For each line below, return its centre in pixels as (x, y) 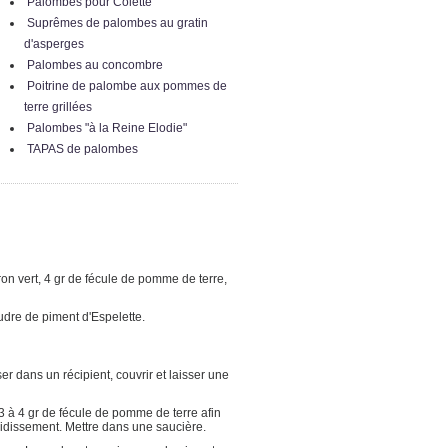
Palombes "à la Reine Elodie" (106, 128)
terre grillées (57, 107)
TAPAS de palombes (82, 149)
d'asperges (53, 44)
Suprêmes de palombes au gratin (117, 23)
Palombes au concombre (94, 65)
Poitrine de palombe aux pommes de (126, 86)
